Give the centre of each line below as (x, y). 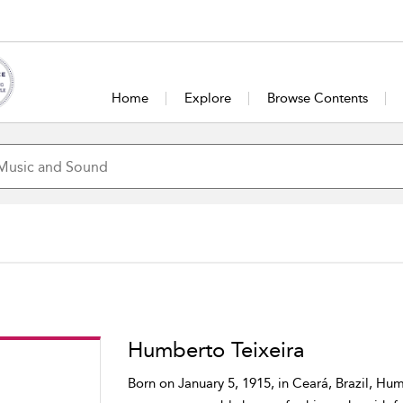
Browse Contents (318, 98)
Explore (208, 98)
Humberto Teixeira (215, 350)
